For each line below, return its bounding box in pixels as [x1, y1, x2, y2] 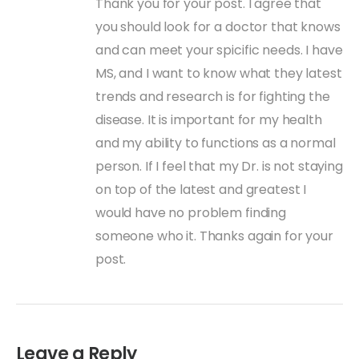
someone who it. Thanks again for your [95, 227, 333, 246]
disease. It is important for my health [95, 111, 322, 130]
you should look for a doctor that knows [95, 18, 341, 37]
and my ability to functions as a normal [95, 134, 336, 153]
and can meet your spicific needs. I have [95, 41, 343, 60]
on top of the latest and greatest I [95, 180, 307, 200]
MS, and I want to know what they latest [95, 64, 342, 83]
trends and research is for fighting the [95, 87, 330, 107]
